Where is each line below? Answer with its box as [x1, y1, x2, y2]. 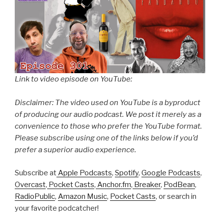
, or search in [156, 192, 196, 201]
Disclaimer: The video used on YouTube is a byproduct [15, 98, 200, 108]
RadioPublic [15, 192, 55, 201]
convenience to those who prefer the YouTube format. [15, 122, 202, 131]
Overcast [15, 180, 46, 189]
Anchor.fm [96, 180, 131, 189]
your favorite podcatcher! [15, 203, 100, 213]
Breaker [133, 180, 161, 189]
